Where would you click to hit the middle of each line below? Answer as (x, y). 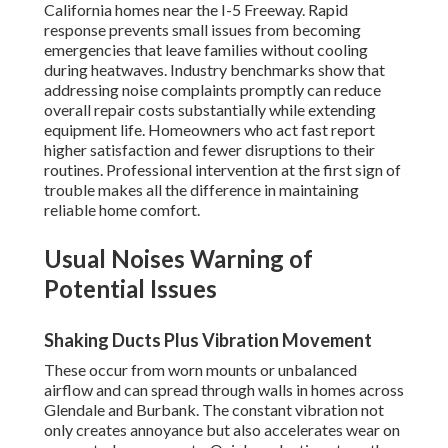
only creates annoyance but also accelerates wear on (222, 430)
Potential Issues (130, 289)
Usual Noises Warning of (178, 259)
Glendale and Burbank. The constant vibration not (214, 410)
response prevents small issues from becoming (202, 30)
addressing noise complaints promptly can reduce (212, 90)
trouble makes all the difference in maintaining (201, 190)
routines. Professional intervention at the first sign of (222, 170)
